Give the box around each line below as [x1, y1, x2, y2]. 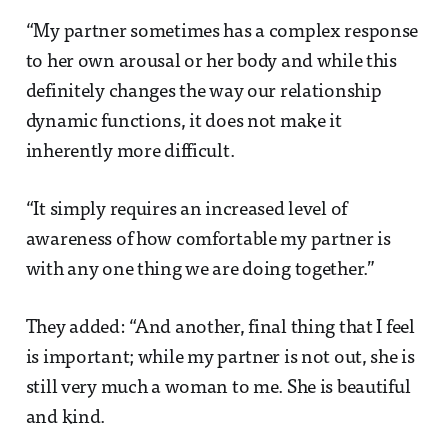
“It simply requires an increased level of [25, 200, 348, 220]
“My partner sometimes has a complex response [25, 22, 419, 42]
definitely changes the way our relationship [25, 82, 382, 102]
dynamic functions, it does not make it [25, 112, 342, 132]
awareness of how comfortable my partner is [25, 230, 391, 250]
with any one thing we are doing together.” [25, 260, 375, 280]
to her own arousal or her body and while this [25, 52, 397, 72]
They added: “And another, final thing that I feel [25, 318, 415, 338]
